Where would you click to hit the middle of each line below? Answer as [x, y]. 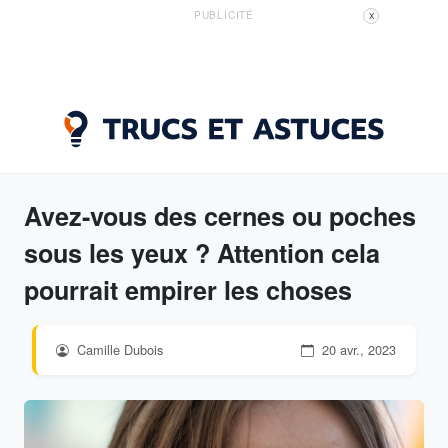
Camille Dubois [118, 349]
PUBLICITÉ [224, 15]
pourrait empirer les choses [188, 290]
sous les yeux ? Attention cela [202, 253]
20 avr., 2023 [357, 349]
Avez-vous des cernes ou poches [220, 216]
